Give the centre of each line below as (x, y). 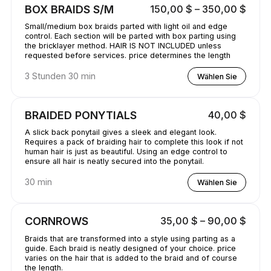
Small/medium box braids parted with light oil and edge (126, 27)
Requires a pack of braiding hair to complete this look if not (134, 142)
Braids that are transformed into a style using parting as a (130, 238)
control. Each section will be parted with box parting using (130, 36)
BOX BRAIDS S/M (69, 9)
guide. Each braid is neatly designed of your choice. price (130, 248)
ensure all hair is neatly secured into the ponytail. (114, 162)
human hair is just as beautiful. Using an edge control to (126, 152)
